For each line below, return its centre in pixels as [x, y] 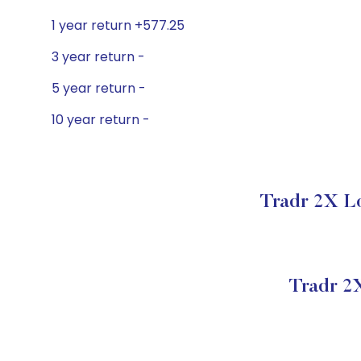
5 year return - [99, 88]
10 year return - [101, 120]
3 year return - [98, 57]
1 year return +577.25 [118, 25]
